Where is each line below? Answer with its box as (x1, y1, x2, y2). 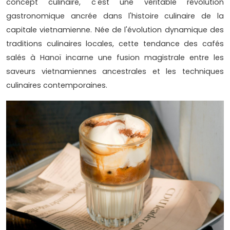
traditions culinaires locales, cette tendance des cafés (6, 39, 224, 49)
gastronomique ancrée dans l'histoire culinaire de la (6, 11, 224, 22)
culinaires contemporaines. (6, 80, 109, 91)
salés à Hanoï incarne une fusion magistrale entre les (6, 52, 224, 63)
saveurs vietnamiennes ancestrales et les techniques (6, 66, 224, 77)
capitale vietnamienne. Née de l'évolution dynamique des (6, 25, 224, 35)
